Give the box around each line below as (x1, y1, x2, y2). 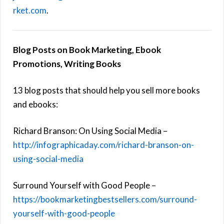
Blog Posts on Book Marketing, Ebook (13, 44, 161, 55)
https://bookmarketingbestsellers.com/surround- (13, 193, 197, 204)
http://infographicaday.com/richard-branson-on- (13, 139, 194, 150)
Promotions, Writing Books (13, 58, 121, 69)
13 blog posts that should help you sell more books (13, 84, 200, 95)
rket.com (13, 4, 46, 15)
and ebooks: (13, 98, 58, 109)
